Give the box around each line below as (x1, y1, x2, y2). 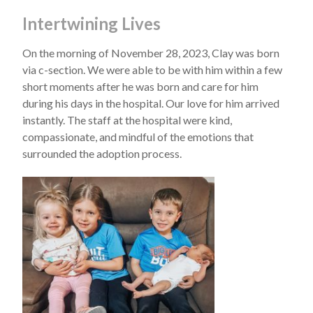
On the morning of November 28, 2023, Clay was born (22, 46, 279, 59)
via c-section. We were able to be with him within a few (22, 63, 282, 76)
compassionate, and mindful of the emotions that (22, 130, 254, 143)
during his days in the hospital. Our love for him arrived (22, 96, 279, 110)
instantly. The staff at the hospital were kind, (22, 113, 232, 126)
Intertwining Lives (22, 13, 161, 34)
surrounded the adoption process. (22, 147, 182, 160)
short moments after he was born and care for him (22, 80, 259, 93)
